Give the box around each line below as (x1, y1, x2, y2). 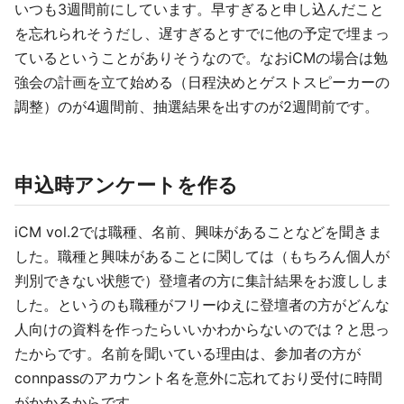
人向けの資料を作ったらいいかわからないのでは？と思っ (14, 320, 390, 338)
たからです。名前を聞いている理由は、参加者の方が (14, 344, 361, 363)
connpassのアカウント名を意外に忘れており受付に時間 (14, 369, 382, 387)
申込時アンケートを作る (14, 173, 238, 197)
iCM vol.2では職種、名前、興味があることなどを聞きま (14, 223, 382, 241)
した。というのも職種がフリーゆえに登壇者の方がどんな (14, 296, 390, 314)
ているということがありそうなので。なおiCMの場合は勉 (14, 49, 388, 67)
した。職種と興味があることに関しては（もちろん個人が (14, 247, 390, 265)
